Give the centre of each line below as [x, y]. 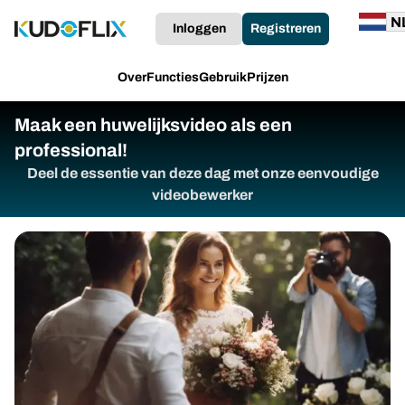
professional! [71, 150]
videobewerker [202, 195]
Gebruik [222, 77]
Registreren [286, 28]
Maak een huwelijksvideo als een [153, 125]
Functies [172, 77]
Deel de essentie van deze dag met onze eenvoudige [202, 173]
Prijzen [267, 77]
